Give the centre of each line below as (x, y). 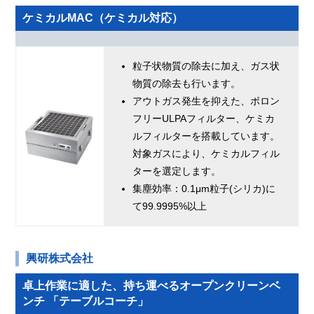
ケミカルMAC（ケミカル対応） (103, 18)
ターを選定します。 (177, 171)
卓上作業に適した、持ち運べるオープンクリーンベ (152, 286)
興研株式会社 (60, 259)
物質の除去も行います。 (187, 84)
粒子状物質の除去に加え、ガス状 (206, 66)
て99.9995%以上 (170, 206)
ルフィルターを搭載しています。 (206, 136)
